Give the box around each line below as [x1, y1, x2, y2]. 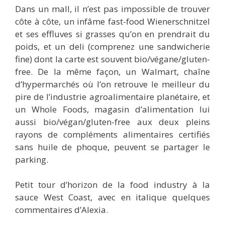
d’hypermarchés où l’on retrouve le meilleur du [15, 78, 210, 90]
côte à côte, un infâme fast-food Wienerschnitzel [15, 15, 210, 27]
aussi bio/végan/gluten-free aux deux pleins [15, 116, 210, 128]
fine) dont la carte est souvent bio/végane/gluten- [15, 53, 210, 65]
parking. [15, 153, 48, 165]
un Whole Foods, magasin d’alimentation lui [15, 103, 210, 115]
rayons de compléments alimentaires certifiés [15, 128, 210, 140]
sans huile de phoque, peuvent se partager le [15, 141, 210, 153]
